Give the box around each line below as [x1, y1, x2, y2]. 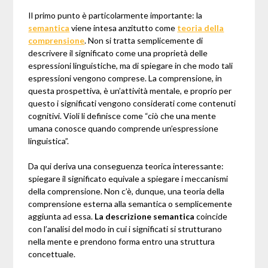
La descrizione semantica [95, 211, 195, 222]
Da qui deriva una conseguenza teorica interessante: [28, 161, 224, 172]
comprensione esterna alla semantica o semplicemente [28, 199, 233, 209]
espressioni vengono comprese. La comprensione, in [28, 73, 223, 84]
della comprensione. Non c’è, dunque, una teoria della [28, 186, 225, 197]
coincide [194, 211, 228, 222]
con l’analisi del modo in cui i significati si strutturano [28, 224, 223, 234]
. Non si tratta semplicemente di [84, 35, 203, 46]
